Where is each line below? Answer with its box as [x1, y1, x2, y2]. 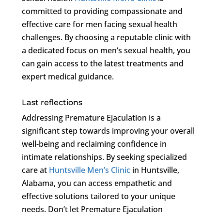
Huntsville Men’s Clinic [48, 164, 130, 175]
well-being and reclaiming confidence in [21, 138, 167, 149]
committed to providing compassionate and [21, 5, 183, 16]
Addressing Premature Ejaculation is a [21, 112, 161, 123]
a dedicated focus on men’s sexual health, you [21, 45, 190, 56]
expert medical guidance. [21, 71, 114, 82]
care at [21, 164, 49, 175]
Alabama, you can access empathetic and [21, 177, 172, 188]
